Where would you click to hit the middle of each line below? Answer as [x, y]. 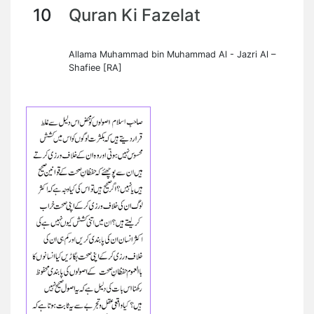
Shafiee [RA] [95, 68]
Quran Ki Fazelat [135, 15]
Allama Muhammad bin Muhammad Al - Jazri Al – [172, 54]
